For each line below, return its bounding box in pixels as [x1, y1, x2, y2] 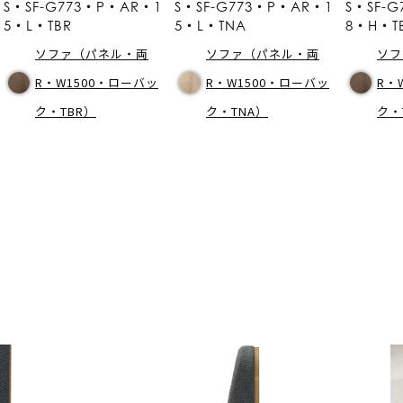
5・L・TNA [175, 16, 246, 33]
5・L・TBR [4, 16, 72, 33]
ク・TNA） [206, 102, 268, 120]
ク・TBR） [35, 102, 96, 120]
